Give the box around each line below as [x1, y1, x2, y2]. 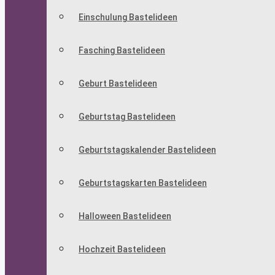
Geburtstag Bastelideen [79, 112, 176, 122]
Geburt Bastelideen [79, 79, 157, 89]
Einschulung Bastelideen [79, 12, 177, 23]
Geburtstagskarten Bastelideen [79, 178, 207, 188]
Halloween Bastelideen [79, 211, 171, 222]
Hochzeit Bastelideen [79, 244, 166, 255]
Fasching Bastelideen [79, 45, 165, 56]
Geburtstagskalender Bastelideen [79, 145, 216, 155]
